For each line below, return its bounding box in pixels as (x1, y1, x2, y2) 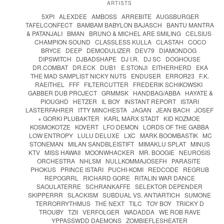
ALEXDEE (59, 12, 87, 21)
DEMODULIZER (86, 46, 130, 55)
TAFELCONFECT (25, 20, 72, 29)
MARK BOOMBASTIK (139, 131, 198, 140)
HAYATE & (184, 88, 213, 97)
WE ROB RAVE (158, 207, 200, 216)
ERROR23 (165, 71, 194, 80)
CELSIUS (185, 29, 211, 38)
